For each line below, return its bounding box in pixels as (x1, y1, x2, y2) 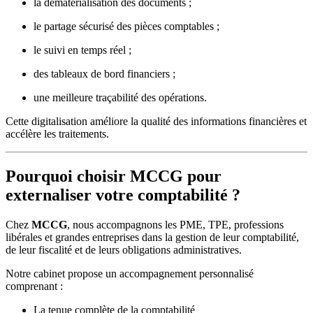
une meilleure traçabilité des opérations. (34, 91, 207, 103)
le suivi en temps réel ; (34, 43, 131, 56)
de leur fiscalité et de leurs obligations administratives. (6, 243, 242, 256)
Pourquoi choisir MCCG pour (6, 166, 221, 185)
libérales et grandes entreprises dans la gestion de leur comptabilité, (6, 231, 299, 243)
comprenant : (6, 279, 63, 292)
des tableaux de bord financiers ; (34, 67, 175, 80)
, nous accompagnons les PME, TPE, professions (67, 218, 284, 231)
